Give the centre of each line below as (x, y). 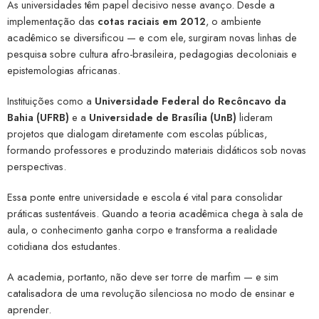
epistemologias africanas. (64, 70)
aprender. (29, 310)
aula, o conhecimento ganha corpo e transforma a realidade (142, 230)
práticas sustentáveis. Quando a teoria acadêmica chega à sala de (155, 214)
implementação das (52, 21)
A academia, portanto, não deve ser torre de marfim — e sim (143, 277)
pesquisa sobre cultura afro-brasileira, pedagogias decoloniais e (152, 54)
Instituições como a (51, 101)
